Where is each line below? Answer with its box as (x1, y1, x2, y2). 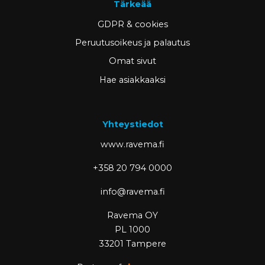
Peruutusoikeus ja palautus (75, 37, 190, 49)
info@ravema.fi (100, 186, 165, 198)
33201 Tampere (99, 238, 166, 250)
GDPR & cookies (97, 19, 168, 30)
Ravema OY (107, 210, 158, 221)
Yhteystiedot (102, 118, 163, 130)
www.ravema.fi (101, 139, 164, 150)
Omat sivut (109, 56, 156, 67)
